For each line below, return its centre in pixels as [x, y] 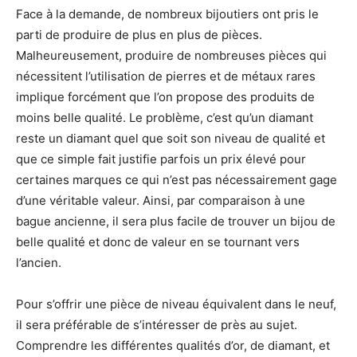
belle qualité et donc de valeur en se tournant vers [158, 242]
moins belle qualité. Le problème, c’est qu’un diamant [165, 118]
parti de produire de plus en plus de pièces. [139, 35]
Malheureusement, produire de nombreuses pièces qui [171, 56]
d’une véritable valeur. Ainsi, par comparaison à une [161, 201]
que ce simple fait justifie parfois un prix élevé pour [161, 159]
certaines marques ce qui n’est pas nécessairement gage [177, 180]
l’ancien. [39, 263]
